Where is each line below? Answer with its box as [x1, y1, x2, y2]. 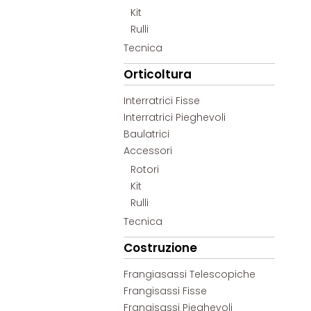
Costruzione [124, 239, 198, 257]
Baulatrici [124, 127, 170, 142]
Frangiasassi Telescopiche [124, 267, 256, 282]
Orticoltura [124, 66, 192, 83]
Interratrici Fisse [124, 94, 201, 108]
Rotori [131, 162, 160, 177]
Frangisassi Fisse [124, 284, 208, 299]
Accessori [124, 144, 173, 158]
